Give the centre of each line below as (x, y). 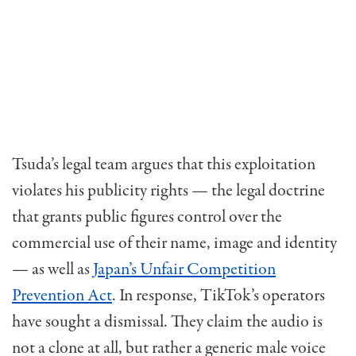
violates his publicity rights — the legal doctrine (168, 190)
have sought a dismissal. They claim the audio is (167, 321)
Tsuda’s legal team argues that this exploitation (164, 164)
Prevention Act (62, 295)
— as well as (52, 269)
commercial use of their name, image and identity (174, 243)
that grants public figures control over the (147, 217)
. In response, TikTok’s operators (219, 295)
